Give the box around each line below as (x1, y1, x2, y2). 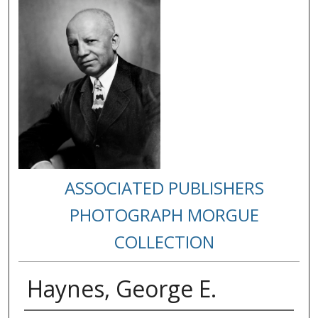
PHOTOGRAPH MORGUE (70, 202, 260, 226)
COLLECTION (114, 229, 215, 253)
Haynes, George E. (26, 273, 216, 304)
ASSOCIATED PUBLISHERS (65, 175, 265, 199)
